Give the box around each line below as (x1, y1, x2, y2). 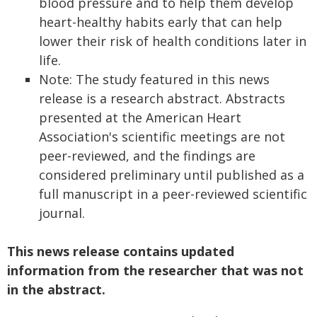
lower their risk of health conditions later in (39, 33, 306, 50)
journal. (39, 204, 85, 221)
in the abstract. (7, 281, 105, 298)
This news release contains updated (7, 243, 234, 260)
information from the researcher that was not (7, 262, 304, 279)
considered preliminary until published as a (39, 166, 304, 183)
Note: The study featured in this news (39, 71, 270, 88)
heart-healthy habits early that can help (39, 13, 282, 30)
